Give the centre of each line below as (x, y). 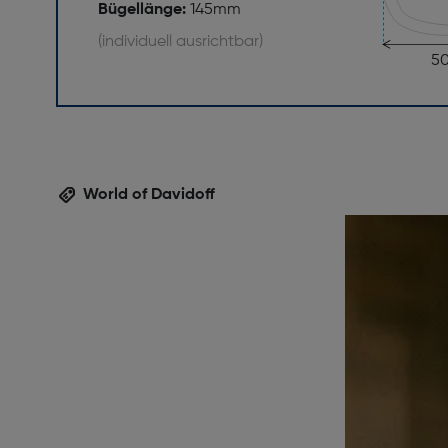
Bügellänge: (144, 10)
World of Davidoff (149, 194)
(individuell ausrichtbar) (180, 42)
